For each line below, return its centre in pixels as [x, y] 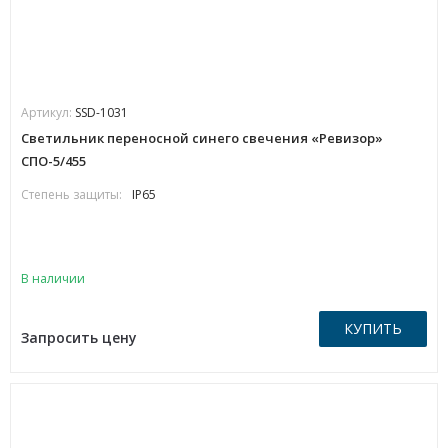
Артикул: [48, 112]
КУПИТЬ [373, 328]
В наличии [53, 278]
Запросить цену [79, 337]
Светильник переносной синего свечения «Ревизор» [202, 138]
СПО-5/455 [53, 161]
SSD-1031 [101, 112]
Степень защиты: [71, 194]
